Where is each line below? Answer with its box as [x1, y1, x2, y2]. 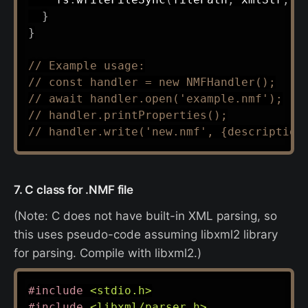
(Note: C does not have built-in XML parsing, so [14, 209, 277, 223]
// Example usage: [27, 59, 145, 73]
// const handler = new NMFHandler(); [27, 76, 276, 89]
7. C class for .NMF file [14, 183, 133, 197]
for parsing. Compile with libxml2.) [14, 246, 201, 261]
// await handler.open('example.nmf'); [27, 92, 283, 106]
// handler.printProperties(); [27, 109, 228, 122]
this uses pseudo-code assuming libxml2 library [14, 228, 278, 242]
